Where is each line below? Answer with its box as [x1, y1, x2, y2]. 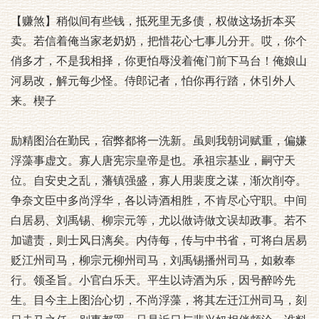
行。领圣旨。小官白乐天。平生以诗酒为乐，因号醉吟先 [11, 274, 296, 286]
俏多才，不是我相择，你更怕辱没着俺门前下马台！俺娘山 [11, 55, 307, 67]
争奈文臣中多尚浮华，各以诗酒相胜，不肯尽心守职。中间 [11, 194, 307, 206]
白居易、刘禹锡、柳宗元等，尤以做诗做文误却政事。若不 [11, 214, 307, 226]
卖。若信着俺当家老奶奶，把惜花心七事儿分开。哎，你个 [11, 35, 307, 47]
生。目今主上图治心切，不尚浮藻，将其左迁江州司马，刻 [11, 294, 307, 306]
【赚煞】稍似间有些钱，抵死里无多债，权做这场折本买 [11, 15, 296, 27]
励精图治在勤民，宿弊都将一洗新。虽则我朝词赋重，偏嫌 [11, 135, 307, 147]
